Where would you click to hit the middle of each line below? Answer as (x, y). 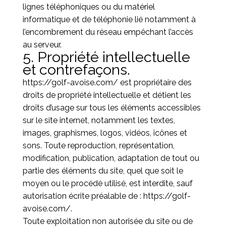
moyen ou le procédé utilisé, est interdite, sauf (107, 183)
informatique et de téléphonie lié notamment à (109, 19)
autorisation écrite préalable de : (83, 196)
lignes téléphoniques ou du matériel (89, 7)
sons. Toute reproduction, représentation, (98, 146)
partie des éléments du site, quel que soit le (103, 171)
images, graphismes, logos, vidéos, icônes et (105, 133)
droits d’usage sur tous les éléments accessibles (111, 108)
